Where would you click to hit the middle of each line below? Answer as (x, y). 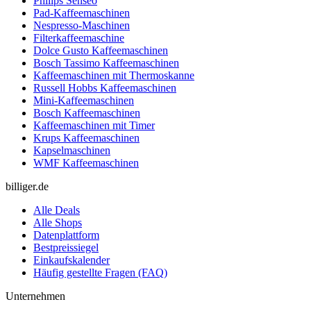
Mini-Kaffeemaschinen (84, 100)
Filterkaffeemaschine (79, 37)
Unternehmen (35, 296)
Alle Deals (57, 210)
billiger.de (27, 186)
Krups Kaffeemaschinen (86, 137)
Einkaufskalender (72, 260)
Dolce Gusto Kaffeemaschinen (101, 50)
